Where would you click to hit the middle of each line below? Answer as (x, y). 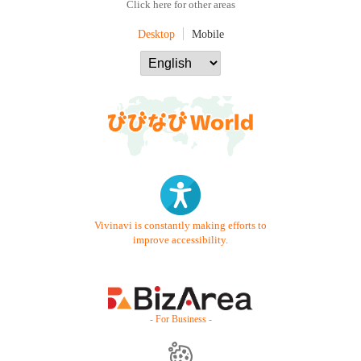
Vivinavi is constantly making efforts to (180, 226)
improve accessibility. (180, 241)
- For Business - (180, 319)
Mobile (207, 33)
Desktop (156, 33)
